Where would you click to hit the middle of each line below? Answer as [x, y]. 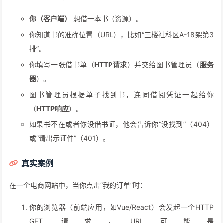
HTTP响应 [53, 109]
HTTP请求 [111, 65]
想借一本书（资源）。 [107, 19]
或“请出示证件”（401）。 [69, 138]
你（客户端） [50, 19]
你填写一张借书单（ [62, 65]
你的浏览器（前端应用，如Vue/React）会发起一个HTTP [121, 207]
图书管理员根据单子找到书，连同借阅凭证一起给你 [121, 95]
